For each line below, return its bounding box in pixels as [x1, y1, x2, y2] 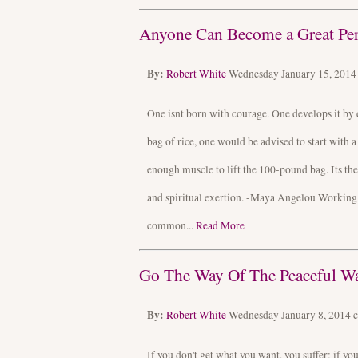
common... [147, 218, 196, 233]
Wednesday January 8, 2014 [229, 307, 353, 322]
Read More [196, 218, 245, 233]
